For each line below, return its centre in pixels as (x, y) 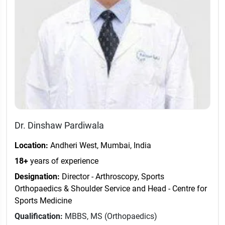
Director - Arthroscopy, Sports (112, 177)
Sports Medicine (43, 201)
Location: (31, 146)
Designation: (37, 177)
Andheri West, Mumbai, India (100, 146)
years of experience (63, 161)
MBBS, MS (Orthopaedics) (111, 216)
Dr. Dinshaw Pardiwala (59, 126)
